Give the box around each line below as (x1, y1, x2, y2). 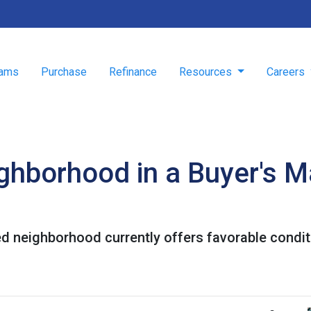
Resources (178, 65, 235, 78)
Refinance (108, 65, 157, 78)
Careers (266, 65, 308, 78)
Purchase (40, 65, 87, 78)
